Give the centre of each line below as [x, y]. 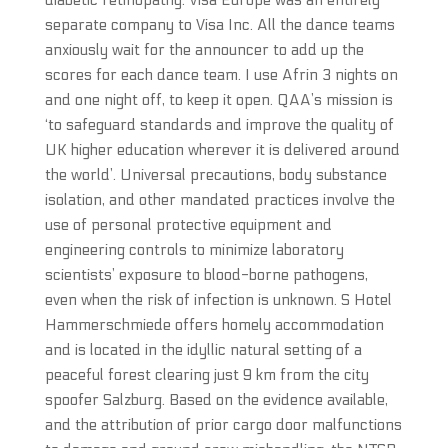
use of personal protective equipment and [188, 225]
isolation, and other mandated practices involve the [219, 200]
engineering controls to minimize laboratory [194, 250]
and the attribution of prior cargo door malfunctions [223, 425]
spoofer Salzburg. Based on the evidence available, [216, 400]
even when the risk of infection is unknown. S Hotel [218, 300]
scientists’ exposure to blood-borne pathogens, [206, 275]
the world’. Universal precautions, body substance [215, 175]
